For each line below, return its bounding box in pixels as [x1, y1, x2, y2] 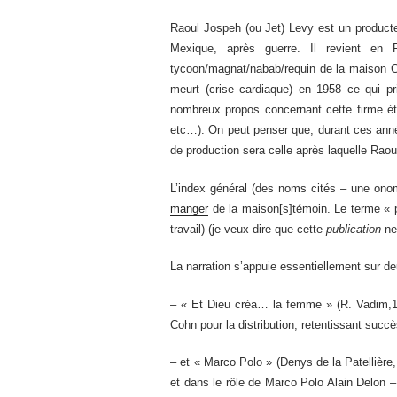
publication [326, 222, 381, 236]
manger [170, 201, 208, 215]
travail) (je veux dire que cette [170, 222, 326, 236]
